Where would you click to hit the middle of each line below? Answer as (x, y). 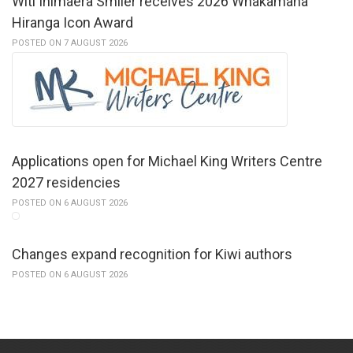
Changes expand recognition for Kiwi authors (152, 255)
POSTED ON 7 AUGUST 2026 (70, 43)
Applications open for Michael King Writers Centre (167, 162)
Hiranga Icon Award (72, 23)
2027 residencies (66, 183)
